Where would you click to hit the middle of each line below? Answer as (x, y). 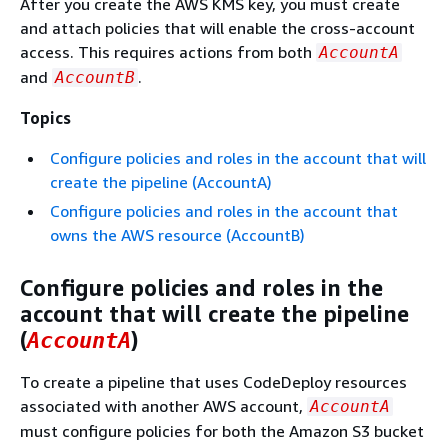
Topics (45, 118)
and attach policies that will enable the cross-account (217, 28)
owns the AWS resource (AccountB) (177, 235)
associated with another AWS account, (163, 406)
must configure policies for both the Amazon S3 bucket (222, 431)
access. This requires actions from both (168, 52)
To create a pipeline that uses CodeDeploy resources (213, 382)
